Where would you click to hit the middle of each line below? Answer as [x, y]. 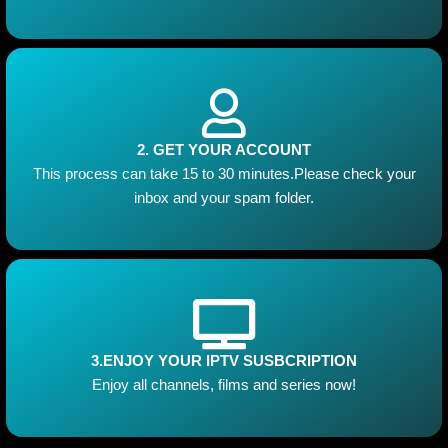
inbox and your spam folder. [224, 197]
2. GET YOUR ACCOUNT [224, 149]
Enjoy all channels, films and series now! [224, 384]
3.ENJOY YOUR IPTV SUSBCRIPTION [224, 360]
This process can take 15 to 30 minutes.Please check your [224, 173]
